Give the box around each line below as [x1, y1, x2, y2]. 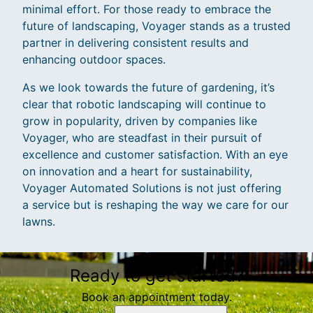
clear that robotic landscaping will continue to [22, 97, 266, 112]
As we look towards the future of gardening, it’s [22, 80, 275, 95]
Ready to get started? [69, 265, 244, 286]
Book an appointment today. [81, 290, 232, 305]
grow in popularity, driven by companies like [22, 114, 257, 129]
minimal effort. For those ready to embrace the [22, 2, 271, 17]
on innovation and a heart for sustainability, [22, 164, 252, 179]
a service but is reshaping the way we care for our [22, 198, 289, 212]
